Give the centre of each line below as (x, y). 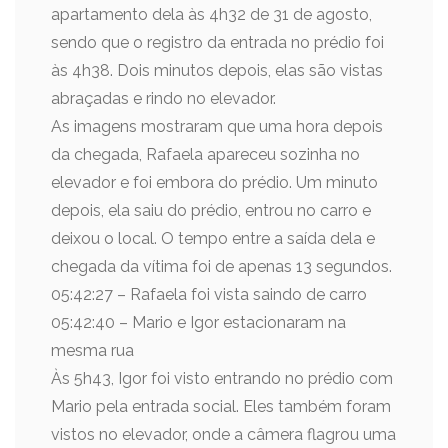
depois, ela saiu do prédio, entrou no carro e (211, 210)
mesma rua (92, 350)
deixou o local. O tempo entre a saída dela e (213, 238)
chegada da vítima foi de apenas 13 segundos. (221, 266)
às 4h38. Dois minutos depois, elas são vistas (217, 70)
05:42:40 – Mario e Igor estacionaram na (198, 322)
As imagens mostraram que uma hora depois (217, 126)
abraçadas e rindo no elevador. (163, 98)
